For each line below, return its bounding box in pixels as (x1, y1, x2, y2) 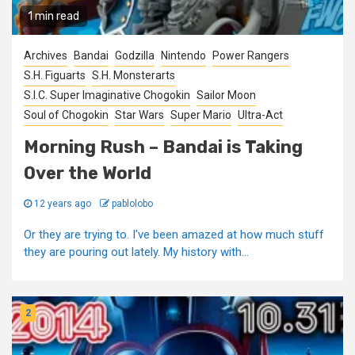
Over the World (24, 162, 151, 184)
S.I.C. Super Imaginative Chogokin (24, 89, 190, 101)
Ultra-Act (238, 109, 283, 121)
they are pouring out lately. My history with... (24, 245, 249, 259)
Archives (24, 49, 67, 62)
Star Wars (115, 109, 164, 121)
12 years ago (32, 198, 94, 209)
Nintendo (161, 49, 206, 62)
